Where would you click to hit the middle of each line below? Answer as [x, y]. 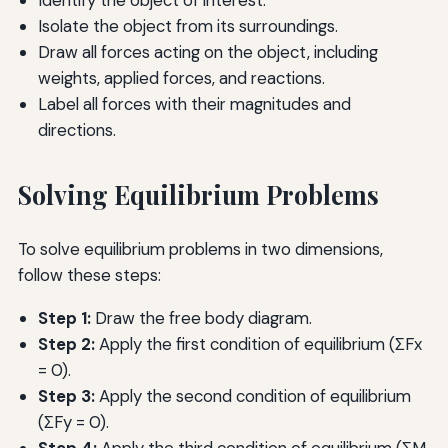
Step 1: [64, 317]
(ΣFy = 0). [73, 421]
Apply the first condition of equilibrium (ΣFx [258, 343]
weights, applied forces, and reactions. [181, 77]
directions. [76, 129]
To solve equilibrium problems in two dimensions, [200, 248]
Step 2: [66, 343]
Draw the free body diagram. [201, 317]
